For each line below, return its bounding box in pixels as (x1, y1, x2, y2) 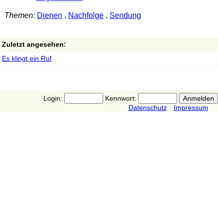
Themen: (4, 11, 35, 20)
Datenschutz (128, 103, 167, 111)
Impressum (173, 103, 208, 111)
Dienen (36, 11, 62, 20)
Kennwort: (103, 94, 138, 102)
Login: (43, 94, 64, 102)
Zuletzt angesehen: (2, 40, 66, 48)
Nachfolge (68, 11, 104, 20)
